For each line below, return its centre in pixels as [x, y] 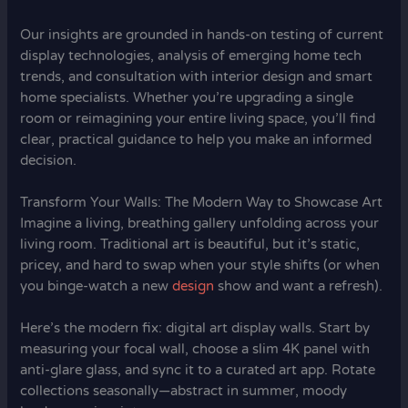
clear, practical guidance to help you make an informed [196, 139]
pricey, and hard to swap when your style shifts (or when [200, 265]
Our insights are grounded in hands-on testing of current [202, 35]
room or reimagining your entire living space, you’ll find [198, 118]
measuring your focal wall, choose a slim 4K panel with [195, 350]
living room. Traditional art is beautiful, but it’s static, [190, 244]
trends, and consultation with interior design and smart [197, 76]
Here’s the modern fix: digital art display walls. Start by [195, 329]
